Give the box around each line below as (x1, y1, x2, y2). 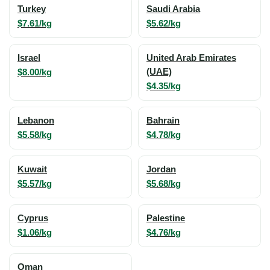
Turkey (17, 4, 46, 14)
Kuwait (17, 164, 47, 174)
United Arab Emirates (146, 52, 236, 63)
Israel (17, 52, 40, 63)
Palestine (146, 213, 185, 223)
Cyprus (17, 213, 48, 223)
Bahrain (146, 115, 180, 125)
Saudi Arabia (146, 4, 200, 14)
